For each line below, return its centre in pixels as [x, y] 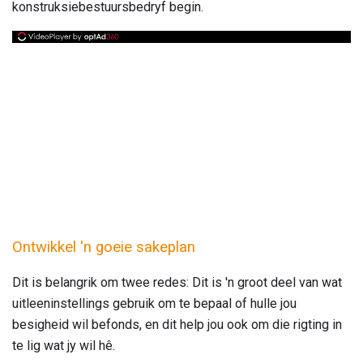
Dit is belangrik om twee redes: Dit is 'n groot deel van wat [177, 283]
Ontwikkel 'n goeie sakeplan [104, 247]
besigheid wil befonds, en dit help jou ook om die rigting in [177, 325]
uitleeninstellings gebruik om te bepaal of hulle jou [154, 304]
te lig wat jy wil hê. [64, 346]
